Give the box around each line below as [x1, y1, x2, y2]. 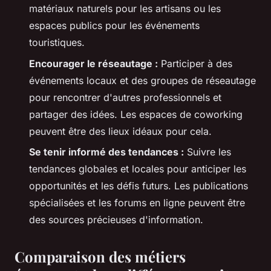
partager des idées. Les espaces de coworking [29, 108, 243, 120]
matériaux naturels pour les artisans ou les [29, 2, 221, 15]
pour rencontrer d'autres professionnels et [29, 91, 221, 103]
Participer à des [158, 57, 232, 70]
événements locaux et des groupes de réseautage [29, 74, 256, 87]
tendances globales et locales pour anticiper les [29, 163, 246, 175]
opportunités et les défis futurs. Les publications [29, 180, 248, 192]
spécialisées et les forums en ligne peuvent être [29, 197, 245, 209]
